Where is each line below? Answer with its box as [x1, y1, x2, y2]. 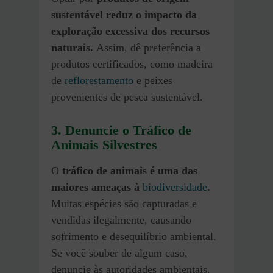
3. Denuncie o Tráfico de [51, 122, 191, 138]
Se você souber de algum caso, [51, 246, 188, 259]
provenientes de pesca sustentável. [51, 91, 203, 104]
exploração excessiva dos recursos [51, 25, 210, 38]
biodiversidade [143, 180, 207, 193]
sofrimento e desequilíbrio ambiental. [51, 230, 216, 243]
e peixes [133, 74, 172, 87]
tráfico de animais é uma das [62, 164, 197, 177]
